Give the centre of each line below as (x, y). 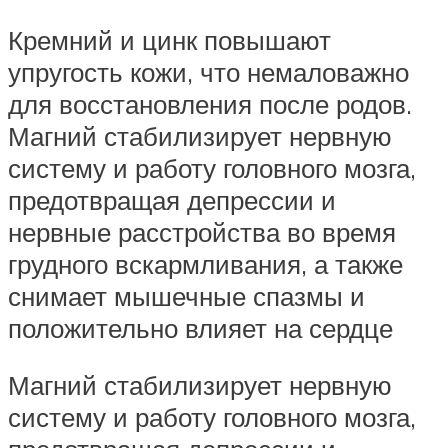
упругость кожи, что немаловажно (208, 71)
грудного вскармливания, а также (205, 263)
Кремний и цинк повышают (169, 39)
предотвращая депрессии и (172, 199)
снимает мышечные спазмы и (186, 295)
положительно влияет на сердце (200, 327)
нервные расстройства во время (202, 231)
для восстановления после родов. (210, 103)
